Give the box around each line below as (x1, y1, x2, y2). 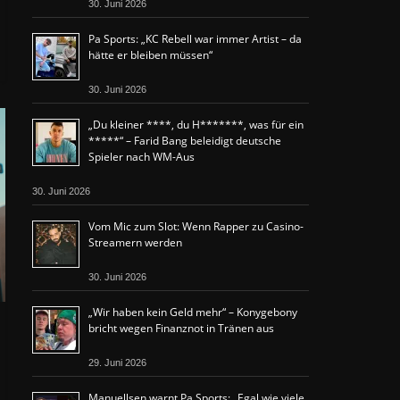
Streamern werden (88, 235, 182, 250)
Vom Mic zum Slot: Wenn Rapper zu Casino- (88, 219, 304, 234)
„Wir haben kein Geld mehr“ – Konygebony (88, 304, 297, 320)
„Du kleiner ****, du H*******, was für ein (88, 117, 304, 132)
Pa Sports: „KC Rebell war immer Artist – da (88, 31, 302, 46)
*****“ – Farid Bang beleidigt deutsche (88, 133, 281, 148)
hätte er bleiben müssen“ (88, 47, 212, 62)
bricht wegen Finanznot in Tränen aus (88, 321, 274, 336)
